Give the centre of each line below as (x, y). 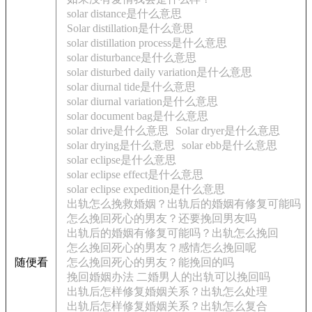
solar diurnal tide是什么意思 (131, 87)
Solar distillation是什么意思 (130, 28)
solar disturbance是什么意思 (132, 57)
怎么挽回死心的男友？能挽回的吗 (150, 262)
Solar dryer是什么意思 (228, 131)
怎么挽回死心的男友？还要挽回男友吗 (162, 218)
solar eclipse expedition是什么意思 (146, 189)
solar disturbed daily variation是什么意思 (159, 72)
